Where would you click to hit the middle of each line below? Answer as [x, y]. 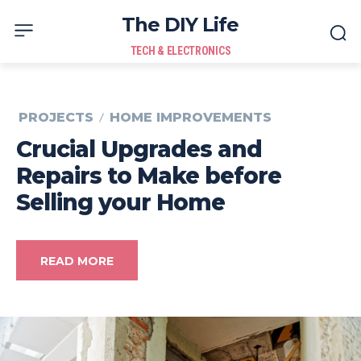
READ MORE [77, 261]
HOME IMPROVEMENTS [191, 118]
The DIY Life [180, 25]
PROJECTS [56, 118]
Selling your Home [120, 203]
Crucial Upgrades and [139, 149]
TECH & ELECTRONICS [180, 51]
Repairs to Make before [149, 176]
